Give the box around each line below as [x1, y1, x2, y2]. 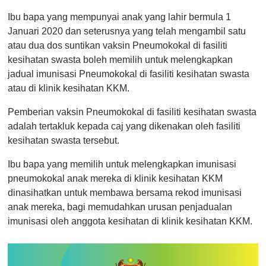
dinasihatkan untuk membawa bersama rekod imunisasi [8, 188, 242, 198]
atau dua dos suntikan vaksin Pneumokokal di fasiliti [8, 40, 227, 51]
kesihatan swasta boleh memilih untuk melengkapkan [8, 55, 233, 65]
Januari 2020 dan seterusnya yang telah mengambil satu [8, 26, 246, 37]
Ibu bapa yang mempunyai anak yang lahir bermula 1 [8, 12, 231, 23]
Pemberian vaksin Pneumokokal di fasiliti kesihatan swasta [8, 107, 256, 118]
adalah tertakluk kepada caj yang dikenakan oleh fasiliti [8, 121, 240, 132]
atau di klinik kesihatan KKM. [8, 83, 129, 94]
